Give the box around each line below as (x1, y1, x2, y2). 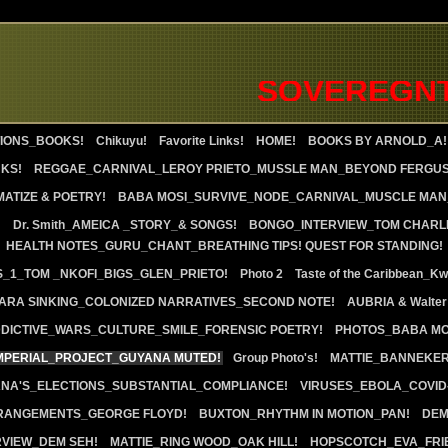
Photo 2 (240, 267, 283, 281)
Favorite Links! (158, 134, 244, 148)
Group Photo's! (233, 351, 318, 365)
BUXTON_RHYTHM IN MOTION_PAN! (198, 407, 410, 421)
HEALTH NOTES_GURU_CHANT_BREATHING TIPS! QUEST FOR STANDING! (5, 239, 443, 253)
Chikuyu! (95, 134, 147, 148)
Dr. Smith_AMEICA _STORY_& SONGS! (12, 218, 237, 232)
